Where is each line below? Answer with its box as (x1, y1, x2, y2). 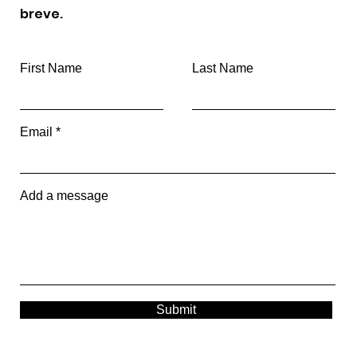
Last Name (191, 61, 253, 75)
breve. (19, 5, 63, 23)
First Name (19, 61, 82, 75)
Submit (155, 303, 196, 316)
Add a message (19, 189, 108, 202)
